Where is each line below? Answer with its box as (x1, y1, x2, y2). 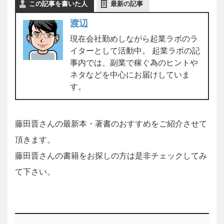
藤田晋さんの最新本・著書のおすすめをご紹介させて (15, 119, 207, 128)
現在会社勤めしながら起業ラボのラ (70, 34, 198, 43)
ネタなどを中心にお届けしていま (70, 70, 190, 79)
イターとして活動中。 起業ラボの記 (70, 46, 200, 55)
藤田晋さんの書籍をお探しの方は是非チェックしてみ (15, 151, 207, 160)
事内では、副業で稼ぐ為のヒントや (70, 58, 198, 67)
